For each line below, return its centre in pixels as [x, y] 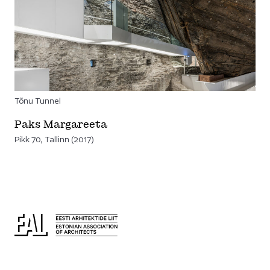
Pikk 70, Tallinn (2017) [54, 139]
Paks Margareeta [61, 124]
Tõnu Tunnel [38, 100]
